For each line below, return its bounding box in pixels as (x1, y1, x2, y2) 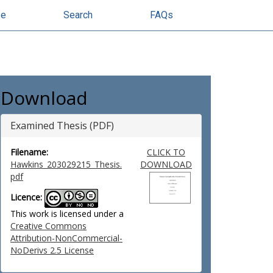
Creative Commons (10, 220, 87, 232)
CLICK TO (146, 146, 185, 158)
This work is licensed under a (10, 208, 124, 219)
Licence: (10, 191, 42, 204)
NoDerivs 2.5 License (10, 244, 94, 256)
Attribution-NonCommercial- (10, 232, 122, 244)
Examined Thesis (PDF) (10, 119, 114, 132)
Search (63, 9, 93, 21)
